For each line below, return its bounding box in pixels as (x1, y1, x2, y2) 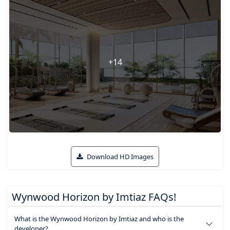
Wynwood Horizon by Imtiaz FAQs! (12, 190, 176, 204)
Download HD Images (85, 152, 154, 162)
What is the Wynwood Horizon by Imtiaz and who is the (14, 214, 184, 224)
